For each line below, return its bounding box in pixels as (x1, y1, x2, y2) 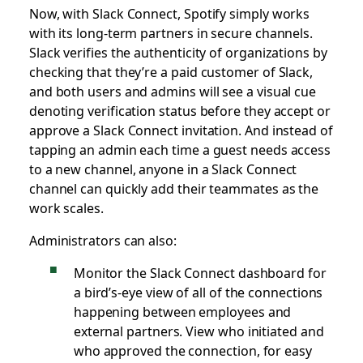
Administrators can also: (28, 229, 177, 250)
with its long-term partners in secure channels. (28, 22, 314, 42)
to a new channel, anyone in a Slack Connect (28, 158, 297, 178)
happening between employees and (73, 301, 292, 321)
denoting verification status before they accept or (28, 100, 331, 120)
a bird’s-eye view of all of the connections (73, 281, 323, 301)
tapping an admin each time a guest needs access (28, 139, 331, 159)
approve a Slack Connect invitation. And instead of (28, 119, 333, 139)
